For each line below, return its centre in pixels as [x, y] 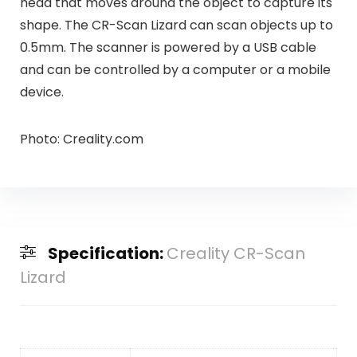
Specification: [107, 254]
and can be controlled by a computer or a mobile [175, 69]
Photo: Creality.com [81, 139]
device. [41, 92]
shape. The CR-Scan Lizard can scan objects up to [176, 25]
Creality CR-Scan [235, 254]
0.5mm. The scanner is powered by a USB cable [168, 47]
